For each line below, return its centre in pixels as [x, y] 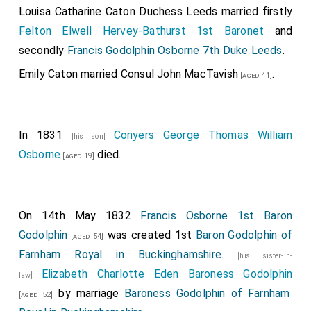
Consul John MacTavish [179, 74]
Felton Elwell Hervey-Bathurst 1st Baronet [141, 31]
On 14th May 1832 [79, 216]
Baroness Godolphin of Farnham [207, 293]
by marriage [89, 293]
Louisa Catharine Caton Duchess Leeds [118, 11]
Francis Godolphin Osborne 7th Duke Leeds [175, 50]
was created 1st [150, 235]
